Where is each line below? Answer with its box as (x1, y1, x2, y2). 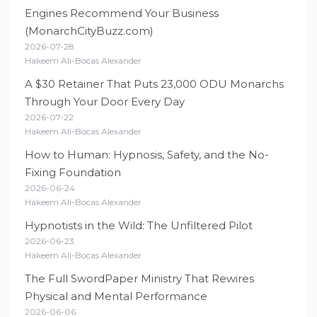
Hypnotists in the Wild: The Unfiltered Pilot (25, 219, 253, 233)
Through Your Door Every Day (25, 95, 185, 109)
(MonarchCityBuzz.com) (25, 24, 154, 38)
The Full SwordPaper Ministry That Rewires (25, 272, 254, 286)
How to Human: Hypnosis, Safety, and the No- (25, 148, 269, 162)
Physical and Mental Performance (25, 289, 207, 304)
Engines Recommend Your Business (25, 6, 219, 21)
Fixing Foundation (25, 166, 121, 180)
